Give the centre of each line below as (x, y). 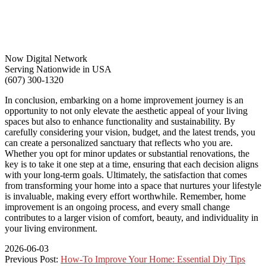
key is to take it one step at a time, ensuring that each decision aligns (132, 164)
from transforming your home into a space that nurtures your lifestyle (133, 186)
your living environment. (51, 229)
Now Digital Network (46, 59)
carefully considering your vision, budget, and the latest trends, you (130, 132)
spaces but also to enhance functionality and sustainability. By (120, 122)
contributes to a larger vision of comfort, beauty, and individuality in (132, 218)
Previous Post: (33, 259)
